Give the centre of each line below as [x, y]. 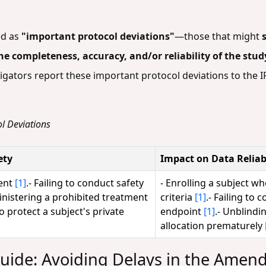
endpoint [182, 211]
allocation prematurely [213, 225]
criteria [178, 197]
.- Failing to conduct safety [85, 183]
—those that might [218, 36]
